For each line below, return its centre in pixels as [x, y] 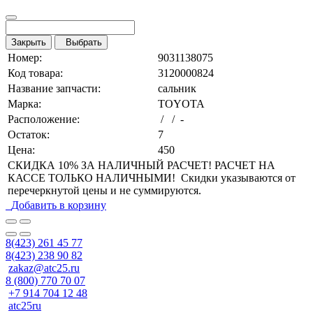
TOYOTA [181, 104]
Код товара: [35, 73]
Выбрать [81, 43]
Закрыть [29, 43]
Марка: [24, 104]
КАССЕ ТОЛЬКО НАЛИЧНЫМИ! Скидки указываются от [152, 178]
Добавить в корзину [59, 205]
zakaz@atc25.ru [44, 268]
